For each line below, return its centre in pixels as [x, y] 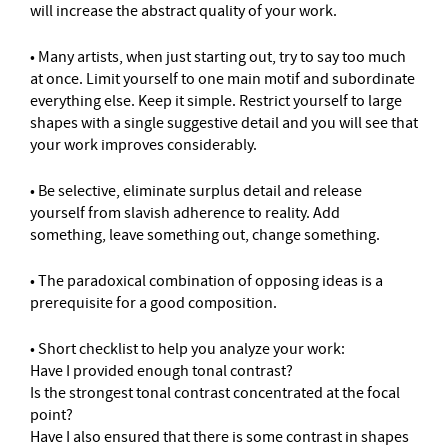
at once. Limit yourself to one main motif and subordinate [222, 79]
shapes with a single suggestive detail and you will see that [224, 123]
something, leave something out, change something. [205, 235]
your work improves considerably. [143, 145]
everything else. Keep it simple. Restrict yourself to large [216, 101]
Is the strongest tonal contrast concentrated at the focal [215, 393]
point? [51, 415]
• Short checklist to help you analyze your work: [187, 349]
